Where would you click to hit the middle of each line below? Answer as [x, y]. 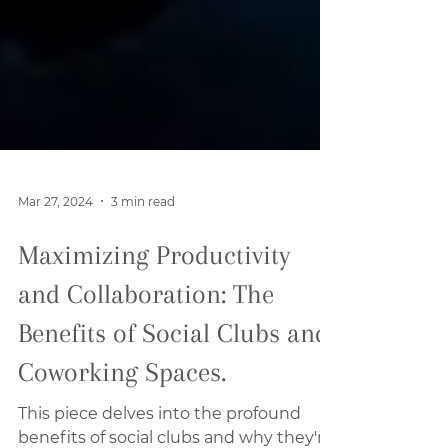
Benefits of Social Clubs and [173, 413]
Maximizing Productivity [154, 335]
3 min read [143, 281]
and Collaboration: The [146, 374]
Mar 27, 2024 [55, 281]
